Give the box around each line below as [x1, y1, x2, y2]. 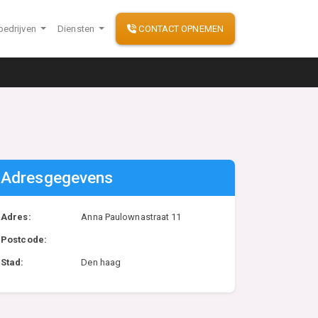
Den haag [81, 257, 121, 268]
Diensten [57, 23, 97, 34]
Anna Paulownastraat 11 [81, 212, 182, 222]
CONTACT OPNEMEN [136, 23, 224, 34]
